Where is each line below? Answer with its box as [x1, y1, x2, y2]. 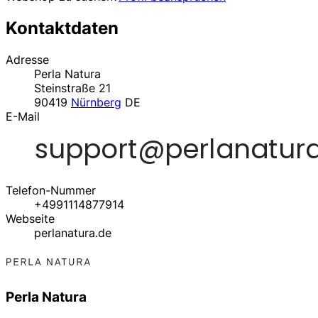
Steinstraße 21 [34, 80, 111, 95]
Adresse [6, 52, 49, 67]
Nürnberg [71, 94, 121, 109]
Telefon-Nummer [6, 182, 96, 197]
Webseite [6, 211, 55, 226]
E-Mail [6, 109, 40, 124]
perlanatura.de [34, 225, 111, 240]
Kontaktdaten [6, 18, 119, 39]
